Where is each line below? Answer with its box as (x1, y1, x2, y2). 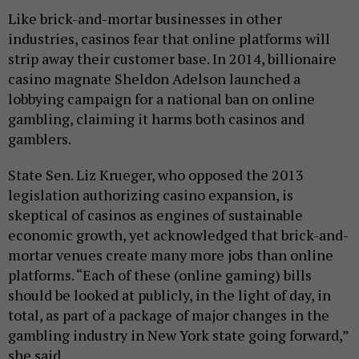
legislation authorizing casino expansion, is (8, 185, 293, 204)
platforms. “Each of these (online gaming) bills (8, 265, 312, 284)
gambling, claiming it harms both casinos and (8, 109, 305, 128)
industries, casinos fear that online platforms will (8, 29, 330, 48)
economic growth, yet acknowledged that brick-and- (8, 225, 349, 244)
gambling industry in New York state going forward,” (8, 325, 349, 345)
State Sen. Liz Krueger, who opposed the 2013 (8, 165, 304, 184)
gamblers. (8, 129, 71, 148)
